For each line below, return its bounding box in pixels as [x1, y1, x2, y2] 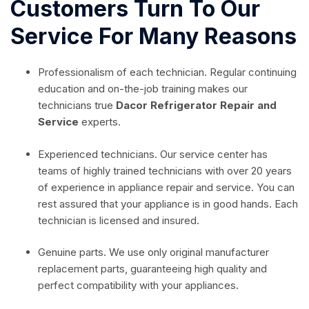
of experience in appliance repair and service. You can [38, 180, 295, 194]
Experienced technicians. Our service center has [38, 147, 268, 161]
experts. [79, 115, 121, 129]
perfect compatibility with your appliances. [38, 279, 239, 292]
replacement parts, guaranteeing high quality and [38, 262, 267, 276]
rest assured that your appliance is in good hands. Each [38, 197, 298, 210]
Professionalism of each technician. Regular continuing [38, 66, 297, 79]
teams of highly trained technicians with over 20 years [38, 163, 292, 177]
